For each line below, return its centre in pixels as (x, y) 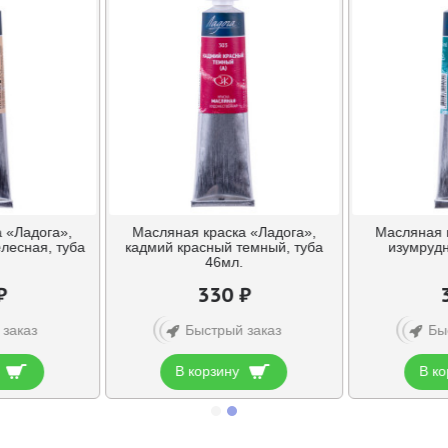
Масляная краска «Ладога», (223, 231)
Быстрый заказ (232, 329)
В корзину (207, 370)
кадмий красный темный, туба (223, 246)
